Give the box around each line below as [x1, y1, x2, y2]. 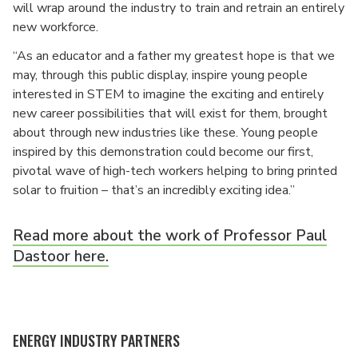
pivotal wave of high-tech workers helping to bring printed [13, 162, 337, 180]
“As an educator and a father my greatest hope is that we [13, 47, 335, 65]
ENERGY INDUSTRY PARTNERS [13, 330, 180, 351]
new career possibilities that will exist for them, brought [13, 105, 328, 122]
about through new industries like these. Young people [13, 124, 318, 141]
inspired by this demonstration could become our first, [13, 143, 313, 161]
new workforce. [13, 18, 98, 36]
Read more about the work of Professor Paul [13, 225, 327, 246]
